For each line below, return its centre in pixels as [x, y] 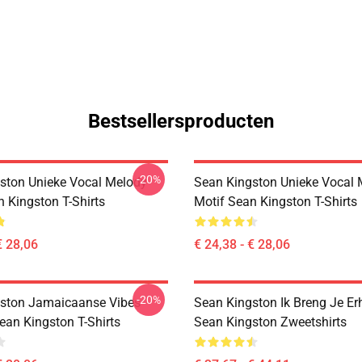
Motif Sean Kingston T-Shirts [276, 202]
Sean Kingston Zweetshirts [270, 322]
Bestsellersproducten [181, 121]
